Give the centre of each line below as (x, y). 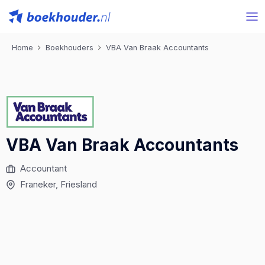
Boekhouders (70, 48)
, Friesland (76, 184)
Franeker (38, 184)
